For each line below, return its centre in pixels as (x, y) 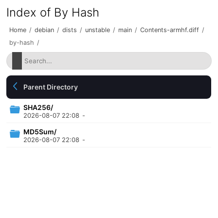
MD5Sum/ (40, 132)
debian (45, 30)
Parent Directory (51, 87)
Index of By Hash (53, 12)
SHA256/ (38, 107)
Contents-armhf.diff (170, 30)
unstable (98, 30)
